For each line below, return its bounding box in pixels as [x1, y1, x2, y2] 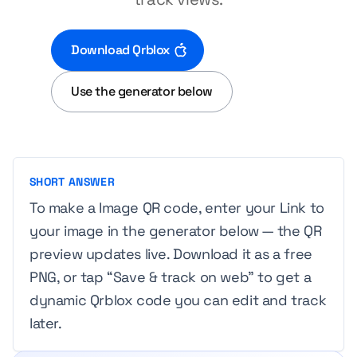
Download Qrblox [71, 41, 170, 58]
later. [29, 314, 62, 332]
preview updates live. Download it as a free [29, 245, 312, 263]
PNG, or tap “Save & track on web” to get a [29, 268, 312, 286]
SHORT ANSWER [29, 175, 116, 189]
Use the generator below [71, 83, 213, 100]
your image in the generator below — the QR [29, 222, 322, 240]
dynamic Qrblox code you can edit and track [29, 291, 327, 309]
